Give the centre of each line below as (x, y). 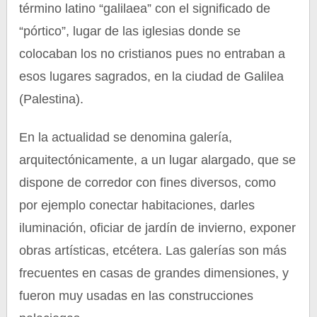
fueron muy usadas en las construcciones (137, 296)
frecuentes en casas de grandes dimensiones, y (154, 273)
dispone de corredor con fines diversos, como (148, 183)
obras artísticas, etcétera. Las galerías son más (153, 250)
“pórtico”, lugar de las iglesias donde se (130, 31)
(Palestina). (52, 99)
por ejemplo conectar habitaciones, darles (137, 205)
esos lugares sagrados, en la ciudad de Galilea (152, 76)
